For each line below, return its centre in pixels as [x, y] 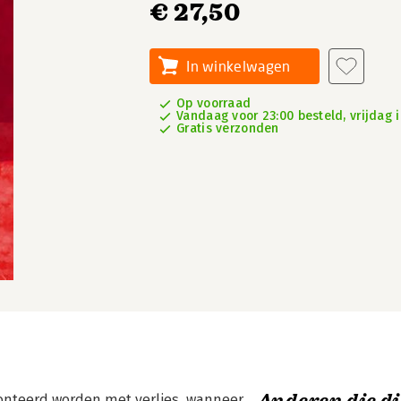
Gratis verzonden [228, 128]
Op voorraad [214, 103]
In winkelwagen [239, 66]
